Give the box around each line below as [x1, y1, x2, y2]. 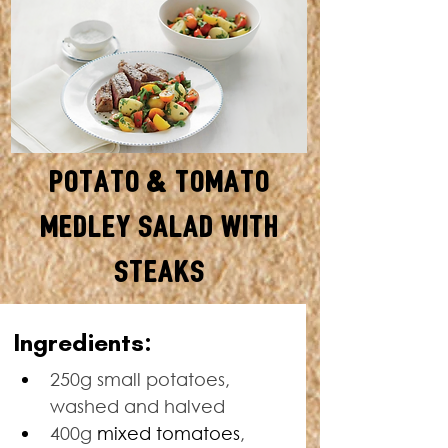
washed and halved [50, 395, 225, 417]
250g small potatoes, [50, 368, 235, 390]
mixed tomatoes [97, 422, 240, 444]
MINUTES [115, 335, 201, 360]
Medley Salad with [39, 214, 279, 245]
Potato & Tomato [48, 169, 270, 200]
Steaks [113, 259, 205, 290]
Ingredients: [14, 327, 152, 357]
